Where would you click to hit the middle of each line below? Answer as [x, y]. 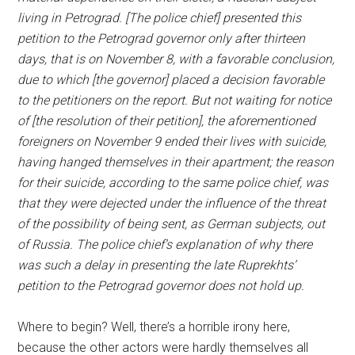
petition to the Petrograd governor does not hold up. [161, 286]
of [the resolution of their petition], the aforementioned [167, 121]
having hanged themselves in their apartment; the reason [176, 162]
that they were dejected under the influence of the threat [172, 203]
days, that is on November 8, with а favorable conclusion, [176, 59]
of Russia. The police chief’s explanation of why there [165, 244]
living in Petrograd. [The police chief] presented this [160, 18]
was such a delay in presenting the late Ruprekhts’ [157, 265]
